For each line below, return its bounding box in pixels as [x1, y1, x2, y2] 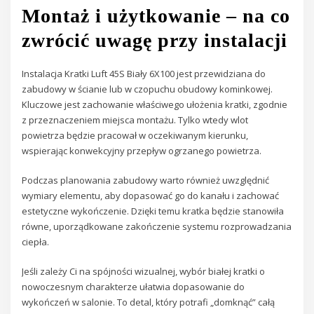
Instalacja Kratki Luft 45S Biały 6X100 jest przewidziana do [22, 67, 266, 80]
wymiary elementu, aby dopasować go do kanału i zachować [22, 189, 280, 202]
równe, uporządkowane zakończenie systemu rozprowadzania [22, 219, 292, 233]
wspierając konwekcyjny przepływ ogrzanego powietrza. [22, 144, 262, 157]
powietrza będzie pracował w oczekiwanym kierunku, [22, 128, 249, 142]
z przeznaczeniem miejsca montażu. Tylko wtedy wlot [22, 113, 249, 126]
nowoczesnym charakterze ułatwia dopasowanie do [22, 280, 245, 294]
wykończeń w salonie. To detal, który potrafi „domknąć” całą [22, 296, 275, 309]
